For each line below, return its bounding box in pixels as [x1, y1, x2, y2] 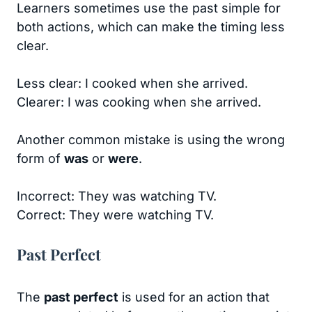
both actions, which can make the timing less [17, 19, 285, 35]
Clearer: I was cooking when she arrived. [17, 95, 261, 110]
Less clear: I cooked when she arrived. [17, 76, 248, 91]
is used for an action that [118, 290, 270, 305]
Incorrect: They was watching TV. [17, 189, 217, 204]
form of [17, 151, 64, 166]
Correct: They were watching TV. [17, 208, 214, 223]
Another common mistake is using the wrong [17, 132, 285, 148]
